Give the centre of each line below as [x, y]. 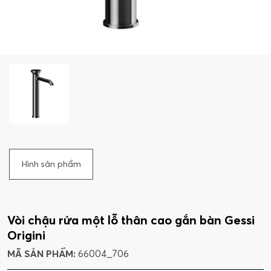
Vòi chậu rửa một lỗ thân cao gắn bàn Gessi [131, 220]
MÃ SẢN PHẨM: [43, 254]
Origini [26, 235]
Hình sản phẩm [51, 164]
